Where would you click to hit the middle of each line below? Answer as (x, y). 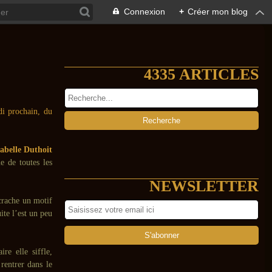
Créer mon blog (218, 12)
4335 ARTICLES (201, 74)
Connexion (144, 12)
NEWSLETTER (204, 186)
